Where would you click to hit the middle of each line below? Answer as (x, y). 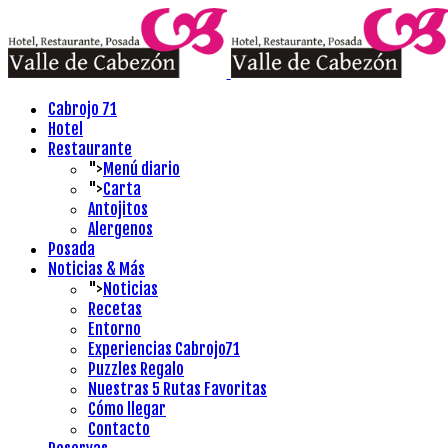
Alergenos (120, 229)
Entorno (114, 329)
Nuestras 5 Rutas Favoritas (177, 389)
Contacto (119, 429)
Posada (71, 249)
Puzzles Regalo (136, 369)
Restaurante (90, 149)
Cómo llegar (127, 409)
